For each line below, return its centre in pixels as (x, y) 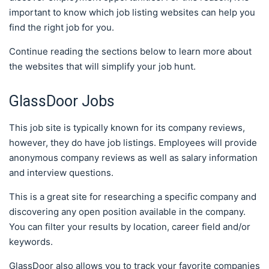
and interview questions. (61, 172)
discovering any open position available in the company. (127, 211)
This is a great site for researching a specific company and (133, 196)
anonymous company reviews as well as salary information (133, 157)
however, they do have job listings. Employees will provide (133, 142)
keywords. (32, 241)
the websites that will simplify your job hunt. (102, 66)
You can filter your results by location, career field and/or (130, 226)
